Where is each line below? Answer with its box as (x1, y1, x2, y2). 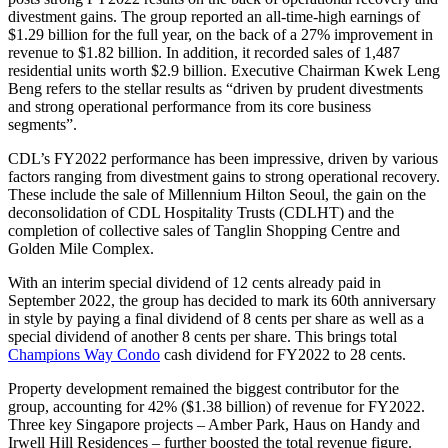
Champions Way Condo (8, 345, 160, 363)
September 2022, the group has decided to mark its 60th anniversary (8, 291, 436, 309)
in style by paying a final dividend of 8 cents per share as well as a (8, 309, 424, 327)
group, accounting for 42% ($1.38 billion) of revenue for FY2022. (8, 397, 425, 415)
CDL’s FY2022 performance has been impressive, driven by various (8, 149, 438, 167)
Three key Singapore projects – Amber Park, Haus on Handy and (8, 415, 420, 433)
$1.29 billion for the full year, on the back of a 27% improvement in (8, 25, 433, 43)
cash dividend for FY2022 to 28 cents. (160, 345, 406, 363)
